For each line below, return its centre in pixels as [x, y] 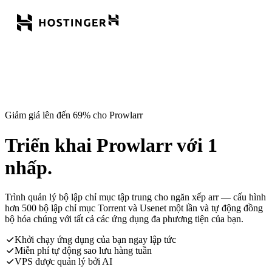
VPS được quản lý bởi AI [63, 262]
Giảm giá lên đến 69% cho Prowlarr [74, 115]
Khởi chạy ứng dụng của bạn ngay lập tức [95, 240]
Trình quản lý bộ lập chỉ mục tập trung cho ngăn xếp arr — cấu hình [135, 197]
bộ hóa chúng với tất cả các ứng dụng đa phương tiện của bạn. [124, 219]
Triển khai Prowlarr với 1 [111, 145]
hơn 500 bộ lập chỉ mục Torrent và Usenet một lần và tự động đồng [134, 208]
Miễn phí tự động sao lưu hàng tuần [83, 251]
